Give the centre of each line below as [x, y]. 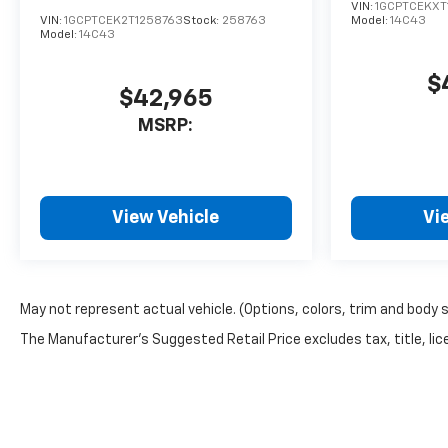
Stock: [202, 20]
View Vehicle [166, 217]
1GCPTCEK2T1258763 [123, 20]
